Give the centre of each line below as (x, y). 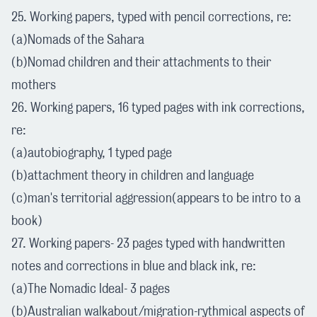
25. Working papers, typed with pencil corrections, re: (151, 17)
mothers (34, 85)
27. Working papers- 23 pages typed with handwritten (148, 244)
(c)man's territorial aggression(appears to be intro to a (156, 198)
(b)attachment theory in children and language (133, 176)
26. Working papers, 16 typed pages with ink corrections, (158, 108)
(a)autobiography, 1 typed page (92, 153)
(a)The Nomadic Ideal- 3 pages (91, 289)
